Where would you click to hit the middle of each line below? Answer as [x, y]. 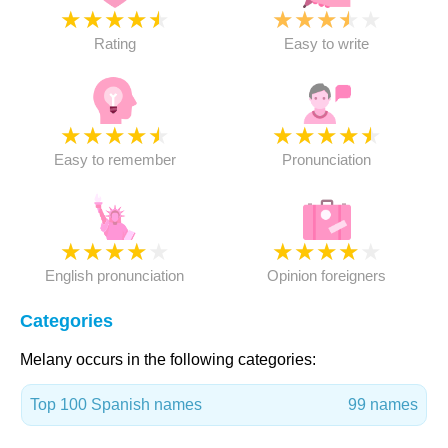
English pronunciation [115, 275]
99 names [383, 404]
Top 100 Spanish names [116, 404]
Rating [114, 43]
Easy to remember [114, 159]
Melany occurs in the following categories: [168, 359]
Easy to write [327, 43]
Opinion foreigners [327, 275]
